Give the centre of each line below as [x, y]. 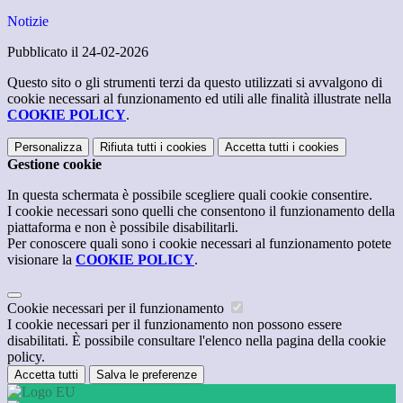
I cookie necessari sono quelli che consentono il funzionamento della [201, 211]
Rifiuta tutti [128, 148]
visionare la [41, 260]
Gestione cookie [54, 165]
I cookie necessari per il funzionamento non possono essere [175, 325]
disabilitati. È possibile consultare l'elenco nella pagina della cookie [197, 341]
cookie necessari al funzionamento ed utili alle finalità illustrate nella [199, 99]
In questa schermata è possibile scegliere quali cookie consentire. [190, 195]
